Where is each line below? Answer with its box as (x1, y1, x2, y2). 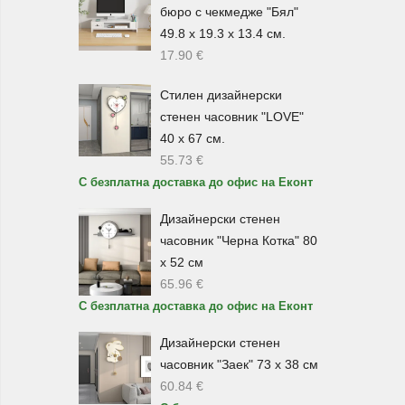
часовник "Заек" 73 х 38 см (160, 356, 318, 372)
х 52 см (160, 254, 203, 269)
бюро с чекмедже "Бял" (160, 4, 298, 19)
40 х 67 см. (160, 130, 225, 146)
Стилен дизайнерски (160, 87, 282, 102)
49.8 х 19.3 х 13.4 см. (160, 25, 286, 41)
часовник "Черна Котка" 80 (160, 232, 317, 248)
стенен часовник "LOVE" (160, 108, 304, 124)
